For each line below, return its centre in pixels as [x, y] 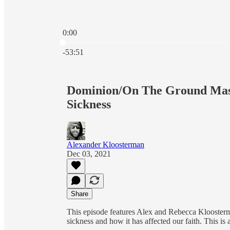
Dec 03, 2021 [89, 154]
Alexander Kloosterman [106, 144]
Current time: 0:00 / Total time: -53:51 [123, 41]
